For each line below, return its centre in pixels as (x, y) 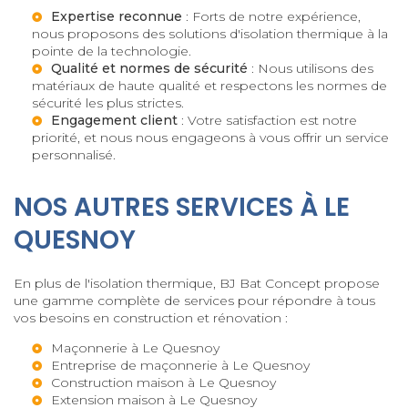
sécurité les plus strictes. (108, 102)
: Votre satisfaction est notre (267, 120)
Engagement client (114, 120)
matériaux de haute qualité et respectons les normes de (209, 85)
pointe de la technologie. (112, 51)
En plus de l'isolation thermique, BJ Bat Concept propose (197, 283)
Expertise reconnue (117, 16)
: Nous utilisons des (311, 68)
